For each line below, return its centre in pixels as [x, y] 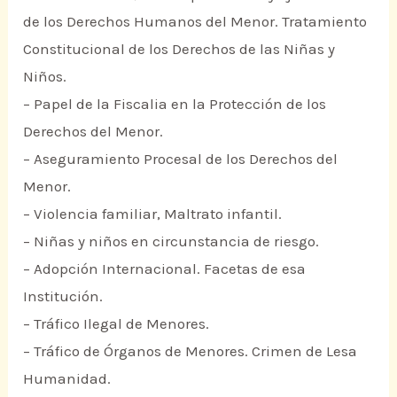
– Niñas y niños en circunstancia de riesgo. [171, 241]
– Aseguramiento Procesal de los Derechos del [181, 159]
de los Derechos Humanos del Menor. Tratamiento [195, 22]
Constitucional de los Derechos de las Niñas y [179, 49]
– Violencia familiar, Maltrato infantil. [153, 214]
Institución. [63, 296]
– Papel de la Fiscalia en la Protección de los [175, 104]
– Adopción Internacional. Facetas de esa [165, 269]
